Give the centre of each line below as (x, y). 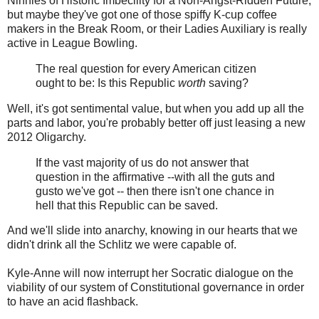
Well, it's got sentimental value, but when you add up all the (156, 108)
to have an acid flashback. (73, 302)
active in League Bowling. (72, 43)
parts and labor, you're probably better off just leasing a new (156, 122)
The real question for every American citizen (146, 68)
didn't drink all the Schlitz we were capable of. (122, 245)
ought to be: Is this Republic (107, 83)
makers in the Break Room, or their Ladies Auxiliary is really (157, 29)
